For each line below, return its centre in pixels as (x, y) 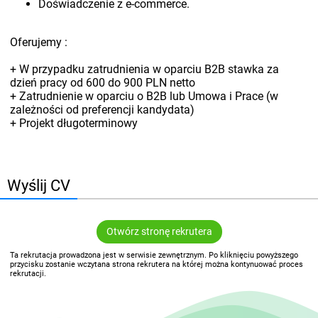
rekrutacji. (28, 273)
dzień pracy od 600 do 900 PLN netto (103, 83)
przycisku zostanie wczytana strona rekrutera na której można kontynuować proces (157, 264)
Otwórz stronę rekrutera (159, 232)
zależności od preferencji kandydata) (103, 110)
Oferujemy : (39, 43)
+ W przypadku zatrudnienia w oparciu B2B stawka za (145, 70)
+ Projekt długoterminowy (74, 124)
